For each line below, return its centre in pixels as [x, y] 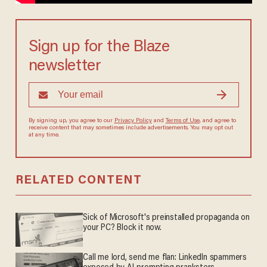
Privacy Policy [133, 121]
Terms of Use [182, 121]
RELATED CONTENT [78, 181]
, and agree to [218, 121]
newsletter [65, 67]
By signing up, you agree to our [71, 121]
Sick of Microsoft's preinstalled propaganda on [166, 218]
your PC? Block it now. [122, 228]
